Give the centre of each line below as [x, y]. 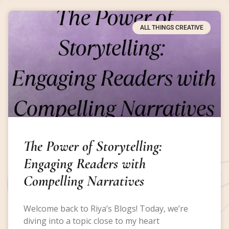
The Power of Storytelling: [93, 146]
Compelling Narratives [84, 180]
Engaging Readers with [85, 163]
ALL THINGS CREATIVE [171, 27]
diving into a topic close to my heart [91, 221]
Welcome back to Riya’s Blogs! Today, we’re [106, 208]
